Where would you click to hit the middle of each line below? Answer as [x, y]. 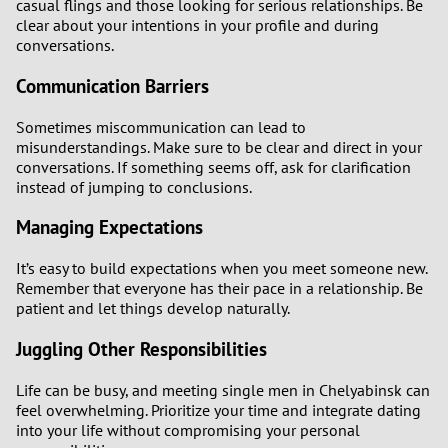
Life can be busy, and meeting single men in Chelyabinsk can [223, 389]
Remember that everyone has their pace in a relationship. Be [219, 288]
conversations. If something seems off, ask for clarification [213, 166]
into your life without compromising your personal [188, 429]
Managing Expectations [109, 227]
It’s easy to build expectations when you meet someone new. [221, 268]
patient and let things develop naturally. [153, 308]
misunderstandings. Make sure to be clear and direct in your [219, 146]
